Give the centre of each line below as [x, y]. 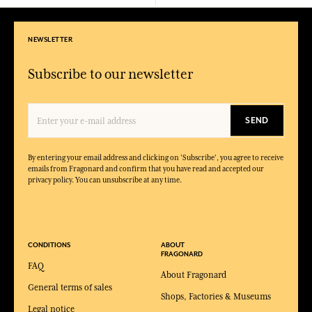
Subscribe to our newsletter [110, 73]
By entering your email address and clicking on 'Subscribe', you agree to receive [156, 157]
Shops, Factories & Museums [216, 296]
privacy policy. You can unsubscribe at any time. [105, 179]
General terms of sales [70, 287]
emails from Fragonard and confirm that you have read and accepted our [146, 168]
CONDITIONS [49, 245]
